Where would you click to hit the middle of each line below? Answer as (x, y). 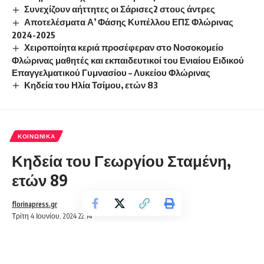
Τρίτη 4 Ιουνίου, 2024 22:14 (52, 216)
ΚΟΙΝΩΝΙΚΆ (37, 136)
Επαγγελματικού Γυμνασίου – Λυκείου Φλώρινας (111, 72)
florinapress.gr (34, 204)
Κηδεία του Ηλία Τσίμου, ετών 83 (91, 85)
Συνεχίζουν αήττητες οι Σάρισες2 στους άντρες (120, 9)
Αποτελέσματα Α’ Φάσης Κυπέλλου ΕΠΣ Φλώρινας (129, 22)
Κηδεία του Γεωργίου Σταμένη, (121, 161)
